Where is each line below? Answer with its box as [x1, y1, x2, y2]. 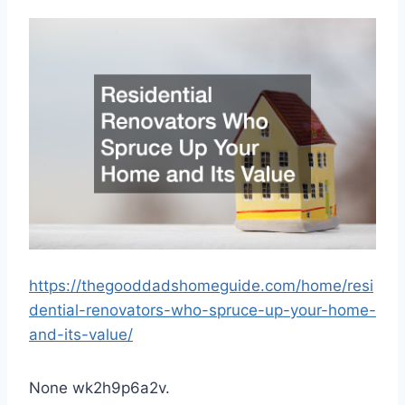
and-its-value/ [29, 325, 133, 344]
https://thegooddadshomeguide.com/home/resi [29, 276, 373, 295]
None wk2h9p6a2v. [29, 378, 170, 397]
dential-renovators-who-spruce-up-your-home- [29, 300, 376, 319]
